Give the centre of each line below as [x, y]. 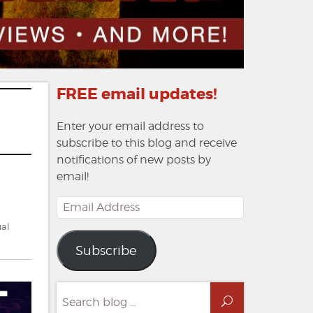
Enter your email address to [130, 126]
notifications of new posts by [133, 160]
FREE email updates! [137, 95]
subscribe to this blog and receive [146, 143]
